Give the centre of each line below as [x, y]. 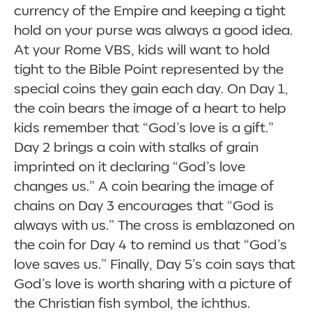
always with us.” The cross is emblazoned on [154, 226]
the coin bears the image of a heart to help [150, 109]
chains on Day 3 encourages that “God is [144, 206]
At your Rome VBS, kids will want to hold [142, 50]
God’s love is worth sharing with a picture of [153, 284]
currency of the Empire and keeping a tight [150, 11]
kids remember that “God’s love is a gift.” [144, 128]
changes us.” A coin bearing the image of [144, 187]
